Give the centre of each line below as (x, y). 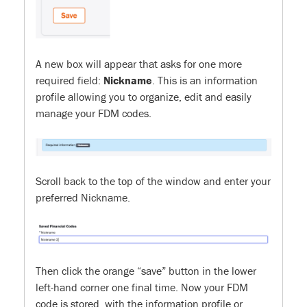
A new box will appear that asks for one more (139, 63)
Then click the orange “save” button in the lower (146, 271)
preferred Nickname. (83, 198)
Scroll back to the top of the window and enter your (153, 181)
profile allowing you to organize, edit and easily (144, 96)
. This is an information (205, 80)
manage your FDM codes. (94, 113)
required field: (70, 80)
